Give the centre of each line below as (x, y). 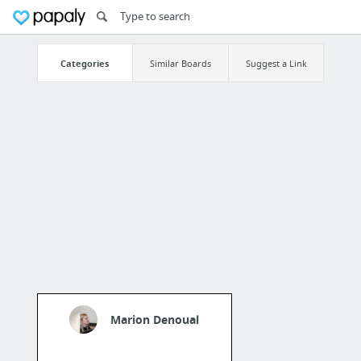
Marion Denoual (155, 320)
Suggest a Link (276, 63)
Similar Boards (180, 63)
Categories (85, 63)
